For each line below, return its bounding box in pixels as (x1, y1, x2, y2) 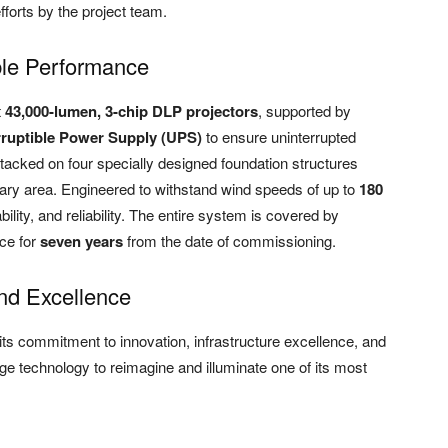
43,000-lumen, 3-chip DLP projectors (5, 99, 258, 122)
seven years (40, 229, 123, 252)
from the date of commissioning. (123, 229, 336, 251)
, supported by (258, 99, 351, 121)
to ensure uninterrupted (202, 125, 356, 147)
